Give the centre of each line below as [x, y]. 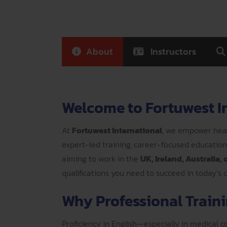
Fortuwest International [117, 130]
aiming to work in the [101, 159]
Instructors [172, 51]
